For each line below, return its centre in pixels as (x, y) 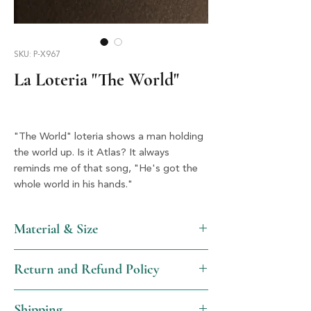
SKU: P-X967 (37, 54)
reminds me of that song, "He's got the (106, 169)
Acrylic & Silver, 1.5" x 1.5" (73, 256)
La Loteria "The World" (96, 79)
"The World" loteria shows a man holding (109, 137)
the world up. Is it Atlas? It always (92, 153)
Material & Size (56, 229)
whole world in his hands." (73, 185)
